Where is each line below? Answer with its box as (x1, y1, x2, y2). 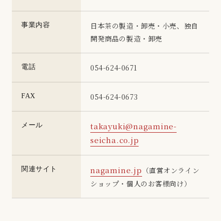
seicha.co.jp (90, 134, 139, 145)
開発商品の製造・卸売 (90, 33, 162, 43)
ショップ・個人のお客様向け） (90, 178, 191, 188)
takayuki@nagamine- (90, 120, 177, 131)
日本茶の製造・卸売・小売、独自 (90, 20, 198, 31)
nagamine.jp (90, 164, 142, 175)
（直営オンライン (142, 165, 200, 175)
